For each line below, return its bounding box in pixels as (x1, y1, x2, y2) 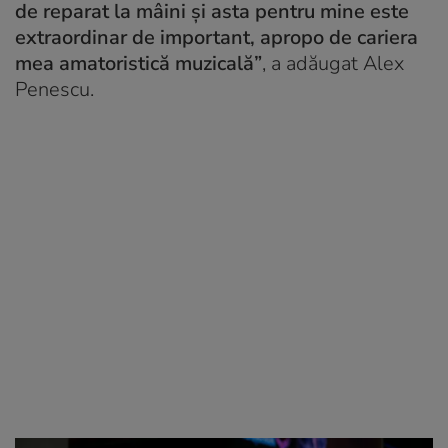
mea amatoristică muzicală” (15, 50, 262, 78)
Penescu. (15, 76, 94, 104)
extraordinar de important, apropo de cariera (15, 24, 418, 52)
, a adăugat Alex (262, 50, 404, 78)
